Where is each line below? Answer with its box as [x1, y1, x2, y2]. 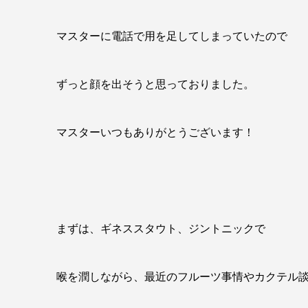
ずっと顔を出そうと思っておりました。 [56, 76, 254, 91]
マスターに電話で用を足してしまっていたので [56, 28, 287, 43]
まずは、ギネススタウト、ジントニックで [56, 221, 265, 236]
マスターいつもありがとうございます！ [56, 124, 254, 140]
